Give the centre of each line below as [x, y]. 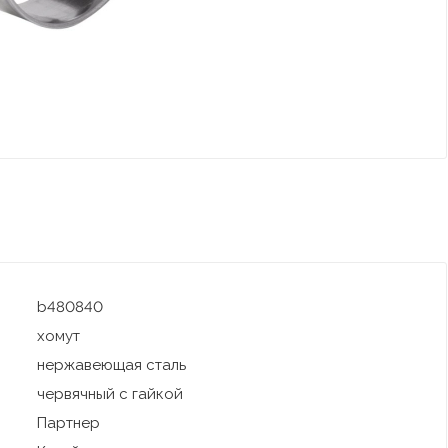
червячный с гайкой [109, 394]
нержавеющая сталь [111, 365]
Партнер [68, 423]
